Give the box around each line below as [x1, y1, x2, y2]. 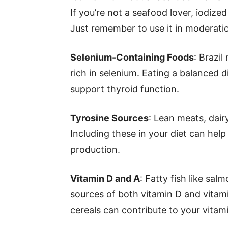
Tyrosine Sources [70, 112, 149, 123]
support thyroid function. [70, 83, 179, 94]
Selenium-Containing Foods [70, 52, 194, 63]
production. [70, 144, 120, 155]
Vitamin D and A [70, 173, 140, 184]
